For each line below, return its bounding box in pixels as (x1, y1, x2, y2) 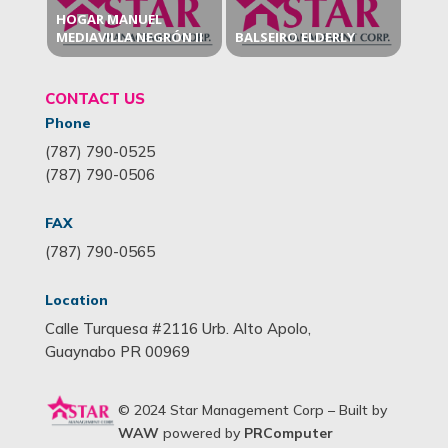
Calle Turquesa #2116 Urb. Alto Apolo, (44, 318, 311, 338)
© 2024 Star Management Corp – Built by (117, 400, 387, 419)
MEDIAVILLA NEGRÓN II (55, 27, 203, 46)
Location (44, 290, 108, 309)
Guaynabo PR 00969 (44, 341, 190, 361)
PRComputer (243, 423, 333, 442)
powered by (158, 423, 244, 442)
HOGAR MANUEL (55, 9, 162, 28)
